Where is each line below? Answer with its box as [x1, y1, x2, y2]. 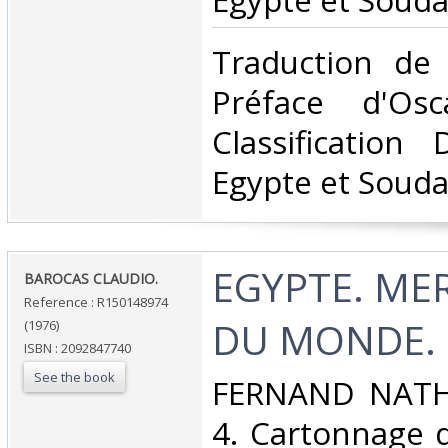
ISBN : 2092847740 [24, 339, 131, 358]
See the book [34, 368, 115, 387]
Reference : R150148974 [24, 293, 168, 312]
